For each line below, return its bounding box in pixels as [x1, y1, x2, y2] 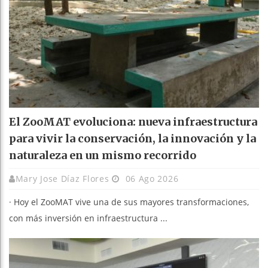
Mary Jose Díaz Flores [15, 173, 109, 185]
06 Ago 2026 [122, 173, 179, 185]
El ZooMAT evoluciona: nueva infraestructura [9, 115, 257, 129]
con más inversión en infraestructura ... [9, 212, 167, 224]
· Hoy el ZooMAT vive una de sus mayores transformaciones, [9, 196, 249, 208]
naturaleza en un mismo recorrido [9, 148, 196, 163]
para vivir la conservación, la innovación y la [9, 132, 256, 146]
